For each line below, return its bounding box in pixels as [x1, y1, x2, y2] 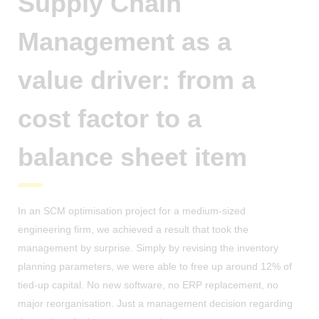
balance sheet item [18, 142, 247, 172]
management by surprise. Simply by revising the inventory [18, 241, 278, 253]
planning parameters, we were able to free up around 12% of [18, 260, 292, 272]
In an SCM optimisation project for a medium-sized [18, 204, 246, 216]
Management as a [18, 26, 231, 56]
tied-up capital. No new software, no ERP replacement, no [18, 278, 278, 291]
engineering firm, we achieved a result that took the [18, 223, 249, 235]
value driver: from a [18, 65, 256, 95]
